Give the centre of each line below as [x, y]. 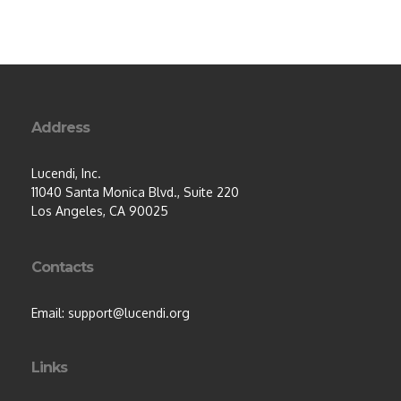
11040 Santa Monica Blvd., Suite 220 [135, 192]
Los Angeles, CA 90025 [100, 210]
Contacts [62, 267]
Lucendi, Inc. [66, 173]
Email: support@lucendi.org [111, 312]
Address [60, 127]
